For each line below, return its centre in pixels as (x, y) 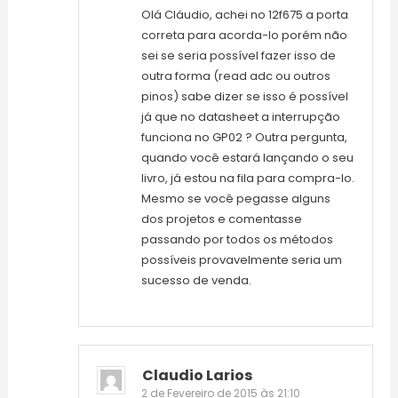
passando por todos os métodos (237, 240)
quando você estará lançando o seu (247, 158)
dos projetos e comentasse (221, 219)
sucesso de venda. (196, 281)
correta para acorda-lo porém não (244, 36)
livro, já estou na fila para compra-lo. (247, 179)
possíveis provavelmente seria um (241, 260)
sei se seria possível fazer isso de (238, 56)
